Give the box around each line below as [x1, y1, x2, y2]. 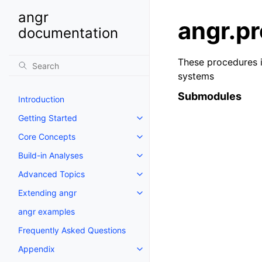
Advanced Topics [18, 169, 85, 179]
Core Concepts [18, 132, 75, 142]
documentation [18, 25, 118, 42]
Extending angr [18, 188, 77, 198]
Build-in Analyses [18, 150, 83, 160]
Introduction [18, 94, 64, 104]
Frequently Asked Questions [18, 225, 126, 235]
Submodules [178, 90, 242, 102]
